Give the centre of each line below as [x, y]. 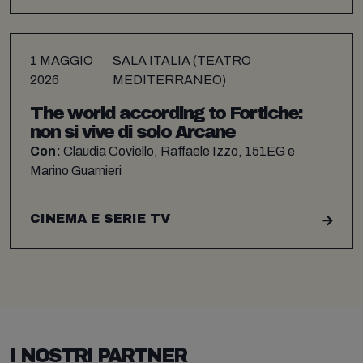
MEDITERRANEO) [169, 80]
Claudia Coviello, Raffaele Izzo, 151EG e [178, 151]
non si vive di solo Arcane [132, 132]
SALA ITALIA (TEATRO [181, 61]
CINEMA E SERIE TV [100, 218]
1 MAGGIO [62, 61]
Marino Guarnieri [76, 170]
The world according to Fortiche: [166, 113]
